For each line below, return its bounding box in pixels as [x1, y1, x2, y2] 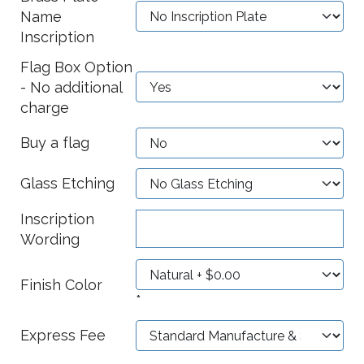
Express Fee [20, 327, 106, 344]
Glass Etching [20, 175, 115, 192]
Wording [20, 231, 80, 248]
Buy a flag [20, 134, 89, 151]
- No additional [20, 79, 122, 96]
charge [20, 99, 69, 116]
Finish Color [20, 276, 102, 293]
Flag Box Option [20, 58, 132, 76]
